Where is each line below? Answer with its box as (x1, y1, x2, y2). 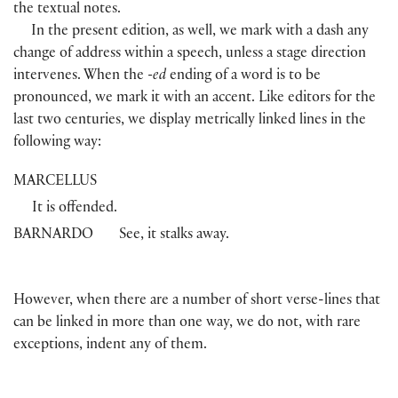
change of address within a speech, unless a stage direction (13, 47, 366, 63)
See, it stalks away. (119, 228, 230, 244)
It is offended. (32, 202, 117, 218)
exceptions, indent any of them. (13, 338, 207, 354)
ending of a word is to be (166, 69, 321, 85)
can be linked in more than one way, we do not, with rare (13, 316, 361, 332)
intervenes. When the (13, 69, 147, 85)
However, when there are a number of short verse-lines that (13, 294, 380, 310)
